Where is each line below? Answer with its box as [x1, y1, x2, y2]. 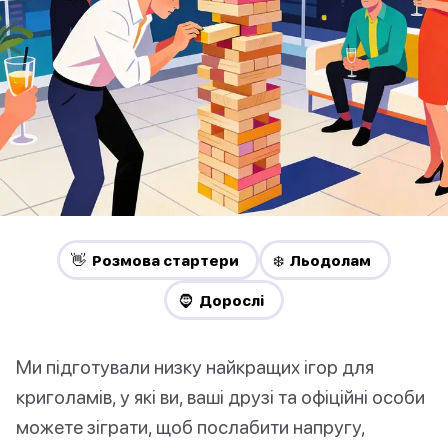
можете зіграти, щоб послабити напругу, [16, 415, 365, 439]
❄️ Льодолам [273, 251, 371, 270]
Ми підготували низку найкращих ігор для [16, 355, 374, 379]
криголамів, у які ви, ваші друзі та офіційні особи [16, 385, 425, 409]
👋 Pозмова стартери [71, 251, 239, 270]
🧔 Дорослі [178, 291, 264, 310]
